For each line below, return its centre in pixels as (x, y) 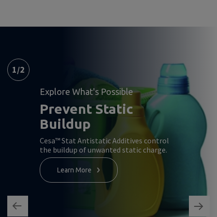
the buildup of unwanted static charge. (103, 150)
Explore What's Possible (86, 92)
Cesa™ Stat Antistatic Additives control (104, 140)
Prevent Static (86, 109)
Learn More (74, 170)
